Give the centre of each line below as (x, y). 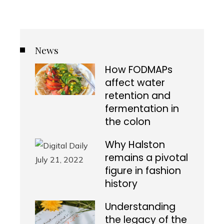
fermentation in (142, 109)
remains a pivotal (146, 158)
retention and (138, 96)
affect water (135, 83)
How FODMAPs (139, 70)
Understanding (140, 207)
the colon (128, 122)
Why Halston (135, 145)
